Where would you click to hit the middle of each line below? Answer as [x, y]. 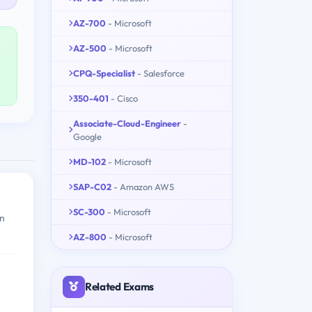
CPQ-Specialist [104, 73]
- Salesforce [161, 73]
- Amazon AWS [144, 186]
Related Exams [120, 286]
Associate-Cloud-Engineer [127, 123]
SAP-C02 [92, 186]
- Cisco [124, 98]
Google [87, 136]
